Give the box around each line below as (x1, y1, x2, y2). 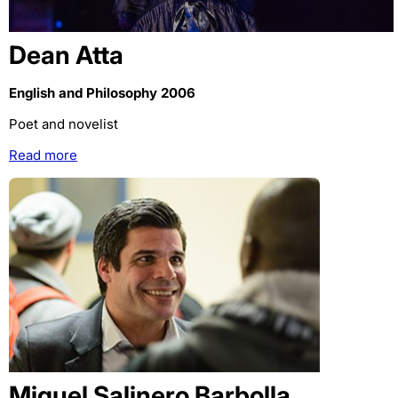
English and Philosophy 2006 (9, 84, 195, 101)
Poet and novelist (9, 115, 118, 132)
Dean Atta (9, 39, 123, 70)
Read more (9, 146, 77, 163)
